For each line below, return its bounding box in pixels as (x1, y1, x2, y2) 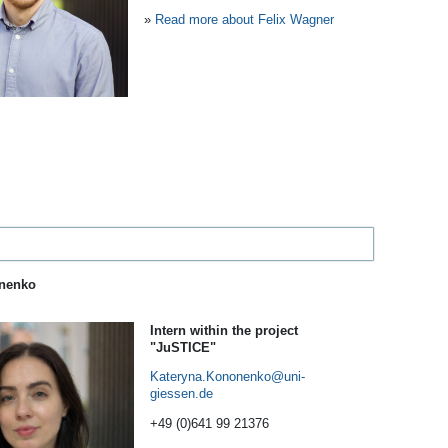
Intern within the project (150, 322, 298, 338)
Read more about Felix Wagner (155, 12, 334, 28)
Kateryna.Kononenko (150, 369, 271, 385)
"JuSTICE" (150, 339, 216, 355)
